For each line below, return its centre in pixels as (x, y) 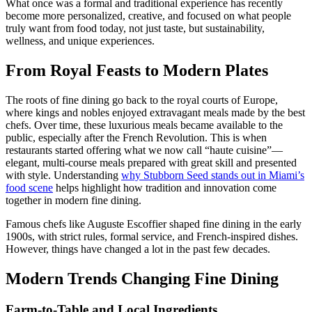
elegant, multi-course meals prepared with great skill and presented (151, 162)
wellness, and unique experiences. (80, 40)
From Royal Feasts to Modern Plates (137, 70)
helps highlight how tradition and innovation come (165, 187)
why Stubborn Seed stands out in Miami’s (213, 175)
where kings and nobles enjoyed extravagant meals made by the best (155, 112)
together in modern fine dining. (73, 200)
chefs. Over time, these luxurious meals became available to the (144, 125)
